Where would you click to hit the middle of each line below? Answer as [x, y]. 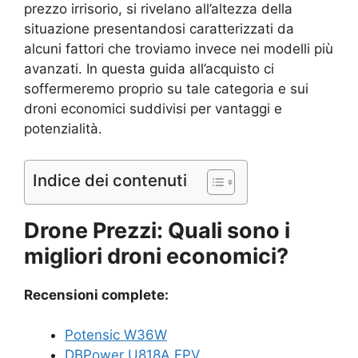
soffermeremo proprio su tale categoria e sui [166, 89]
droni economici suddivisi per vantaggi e [153, 109]
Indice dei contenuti [110, 180]
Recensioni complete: [96, 294]
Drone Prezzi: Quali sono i [157, 230]
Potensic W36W [116, 335]
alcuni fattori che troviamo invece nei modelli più [179, 49]
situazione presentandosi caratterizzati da [159, 29]
